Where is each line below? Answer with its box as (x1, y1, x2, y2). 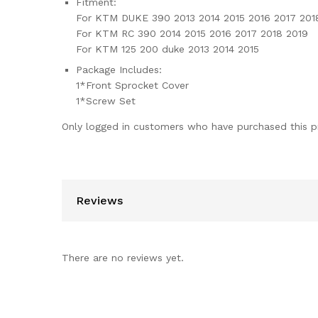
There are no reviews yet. (62, 251, 184, 263)
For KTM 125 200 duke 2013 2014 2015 (76, 43, 259, 55)
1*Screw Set (76, 95, 136, 106)
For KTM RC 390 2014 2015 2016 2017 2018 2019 (76, 28, 308, 39)
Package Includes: (76, 64, 162, 75)
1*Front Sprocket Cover (76, 79, 189, 91)
